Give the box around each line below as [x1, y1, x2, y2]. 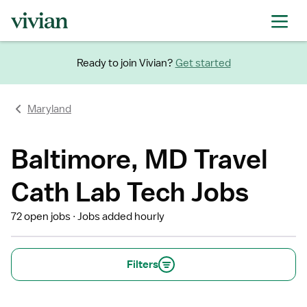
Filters [127, 258, 158, 271]
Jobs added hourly [77, 210, 165, 223]
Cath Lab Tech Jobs [11, 175, 249, 208]
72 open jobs [11, 210, 71, 223]
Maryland [27, 102, 71, 116]
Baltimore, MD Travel [11, 143, 268, 175]
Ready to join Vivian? [76, 56, 173, 70]
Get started [175, 56, 231, 70]
